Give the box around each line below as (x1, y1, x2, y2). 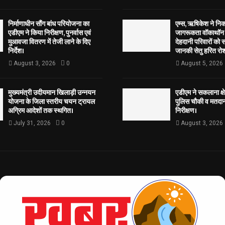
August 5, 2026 (181, 60, 223, 67)
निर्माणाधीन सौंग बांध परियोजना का (8, 18, 89, 30)
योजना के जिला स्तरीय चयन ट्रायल (8, 96, 95, 108)
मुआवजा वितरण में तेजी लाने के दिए (8, 36, 90, 48)
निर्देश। (8, 45, 24, 57)
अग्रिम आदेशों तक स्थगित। (8, 105, 73, 117)
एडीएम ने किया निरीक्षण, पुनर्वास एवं (8, 27, 91, 39)
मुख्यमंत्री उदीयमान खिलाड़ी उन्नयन (8, 87, 95, 99)
